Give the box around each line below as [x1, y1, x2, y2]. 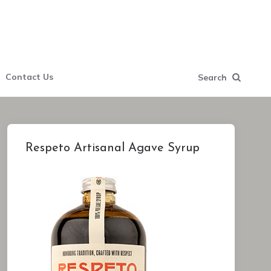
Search [198, 71, 227, 83]
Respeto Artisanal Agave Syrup [25, 142, 200, 154]
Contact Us [5, 71, 53, 82]
